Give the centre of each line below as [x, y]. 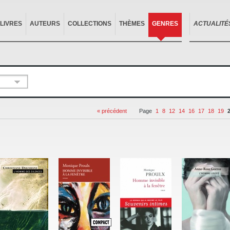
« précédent [112, 111]
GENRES [165, 24]
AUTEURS [45, 24]
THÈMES [132, 24]
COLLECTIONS [90, 24]
